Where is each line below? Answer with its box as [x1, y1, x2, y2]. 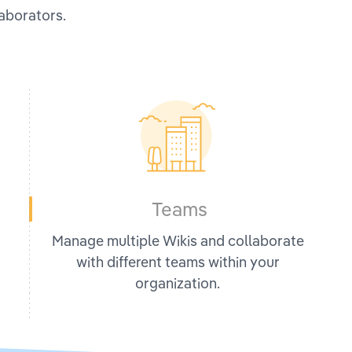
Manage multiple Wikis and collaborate [51, 231, 304, 250]
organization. [135, 273, 221, 292]
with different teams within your [75, 252, 280, 271]
